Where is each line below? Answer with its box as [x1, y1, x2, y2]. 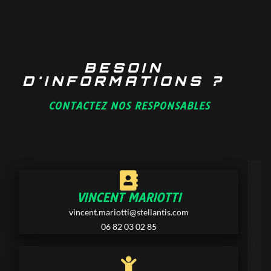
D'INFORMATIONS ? [22, 72, 225, 89]
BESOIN [83, 59, 163, 76]
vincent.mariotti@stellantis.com [69, 206, 189, 217]
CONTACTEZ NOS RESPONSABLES [48, 99, 210, 112]
